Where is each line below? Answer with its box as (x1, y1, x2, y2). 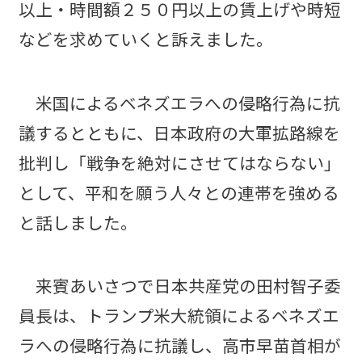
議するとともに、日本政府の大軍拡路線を (18, 120, 340, 145)
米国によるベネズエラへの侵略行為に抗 (18, 90, 340, 115)
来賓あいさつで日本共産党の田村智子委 (18, 273, 341, 298)
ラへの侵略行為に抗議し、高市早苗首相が (18, 333, 341, 358)
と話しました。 (18, 209, 137, 234)
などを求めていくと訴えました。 (18, 27, 273, 52)
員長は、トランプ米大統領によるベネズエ (18, 303, 339, 328)
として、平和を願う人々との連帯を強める (18, 179, 339, 204)
